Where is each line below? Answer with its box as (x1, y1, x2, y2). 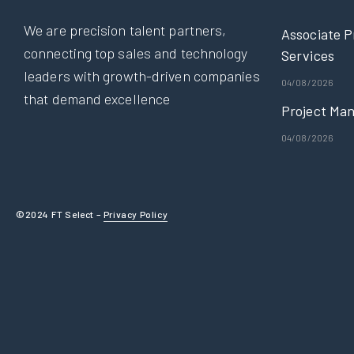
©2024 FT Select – (16, 208, 104, 220)
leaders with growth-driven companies (24, 66, 260, 85)
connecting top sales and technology (24, 43, 248, 62)
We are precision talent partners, (24, 21, 227, 39)
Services (281, 46, 334, 64)
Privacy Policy (103, 208, 168, 220)
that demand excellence (24, 89, 171, 107)
